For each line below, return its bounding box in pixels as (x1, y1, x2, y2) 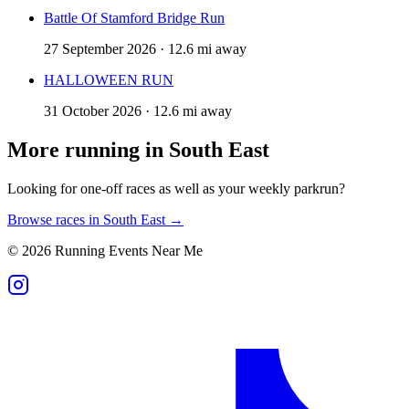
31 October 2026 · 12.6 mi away (44, 103, 232, 120)
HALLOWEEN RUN (44, 72, 173, 89)
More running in (7, 138, 169, 163)
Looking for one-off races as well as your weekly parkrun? (7, 181, 345, 197)
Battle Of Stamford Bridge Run (44, 10, 225, 26)
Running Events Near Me (51, 243, 203, 259)
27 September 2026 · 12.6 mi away (44, 41, 246, 58)
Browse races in (7, 212, 103, 228)
